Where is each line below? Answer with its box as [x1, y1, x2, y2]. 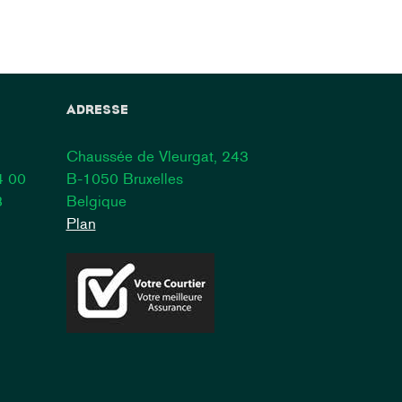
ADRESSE [66, 103, 128, 117]
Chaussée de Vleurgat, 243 [66, 147, 249, 165]
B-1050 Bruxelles [66, 170, 183, 188]
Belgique [66, 192, 127, 210]
